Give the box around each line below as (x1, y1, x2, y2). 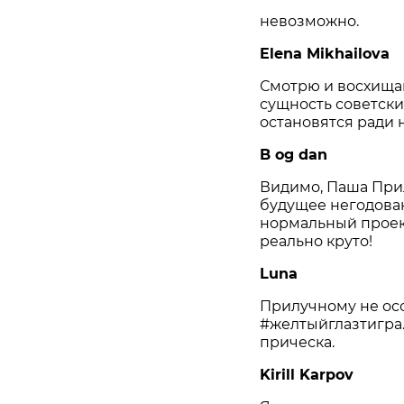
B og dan (260, 146, 327, 164)
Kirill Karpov (260, 366, 353, 384)
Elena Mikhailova (260, 45, 390, 63)
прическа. (260, 334, 335, 352)
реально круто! (260, 233, 372, 251)
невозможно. (260, 13, 359, 31)
